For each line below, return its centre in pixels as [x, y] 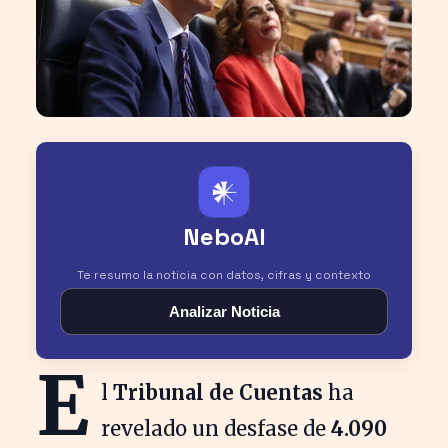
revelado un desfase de [216, 428]
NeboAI [224, 236]
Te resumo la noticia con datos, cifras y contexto [224, 274]
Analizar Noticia [224, 311]
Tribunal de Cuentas [218, 392]
